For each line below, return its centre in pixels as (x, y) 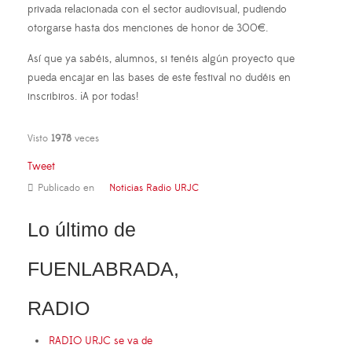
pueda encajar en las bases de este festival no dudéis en (159, 77)
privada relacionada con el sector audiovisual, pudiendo (157, 9)
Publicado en (66, 187)
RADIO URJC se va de (101, 341)
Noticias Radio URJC (154, 187)
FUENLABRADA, (103, 268)
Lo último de (82, 229)
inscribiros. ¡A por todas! (83, 96)
